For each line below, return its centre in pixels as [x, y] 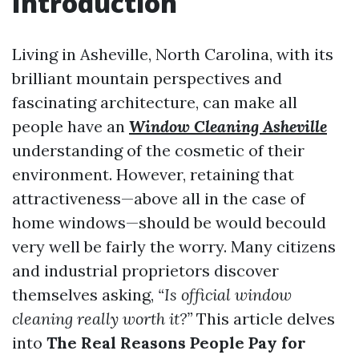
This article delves [264, 319]
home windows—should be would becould [169, 222]
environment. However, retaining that [153, 174]
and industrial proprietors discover [145, 270]
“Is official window [225, 294]
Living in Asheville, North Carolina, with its [173, 54]
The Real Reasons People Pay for [176, 343]
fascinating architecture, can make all [155, 102]
